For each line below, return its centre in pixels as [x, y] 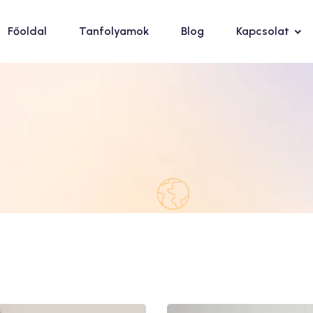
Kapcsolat [263, 31]
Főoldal [27, 31]
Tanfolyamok [114, 31]
